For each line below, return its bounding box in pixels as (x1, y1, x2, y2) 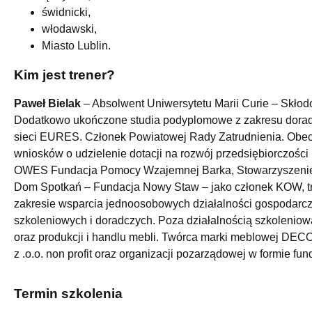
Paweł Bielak (14, 97, 81, 110)
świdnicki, (42, 6, 91, 19)
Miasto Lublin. (42, 40, 111, 52)
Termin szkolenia (14, 286, 123, 301)
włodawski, (42, 23, 97, 36)
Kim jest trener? (14, 68, 115, 83)
